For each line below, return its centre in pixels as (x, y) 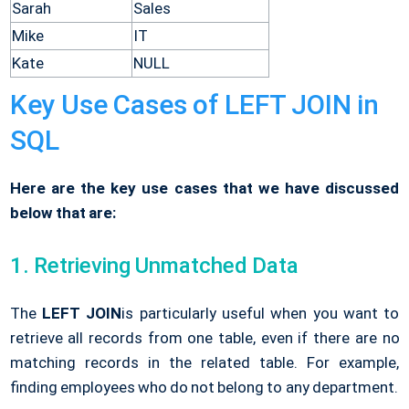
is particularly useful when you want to (261, 314)
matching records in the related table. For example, (204, 363)
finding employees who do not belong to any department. (204, 388)
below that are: (63, 213)
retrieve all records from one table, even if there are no (204, 338)
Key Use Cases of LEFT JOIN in (194, 105)
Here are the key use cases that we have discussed (204, 189)
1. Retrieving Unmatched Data (154, 266)
